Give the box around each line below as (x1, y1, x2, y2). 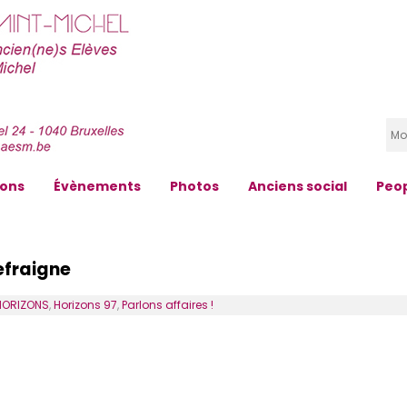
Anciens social (248, 177, 347, 195)
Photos (170, 177, 219, 195)
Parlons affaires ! (122, 297, 213, 313)
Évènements (54, 177, 141, 195)
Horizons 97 (54, 297, 117, 313)
